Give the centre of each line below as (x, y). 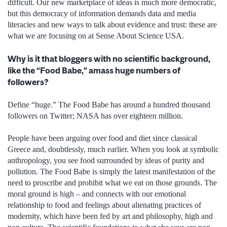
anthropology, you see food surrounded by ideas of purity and (106, 161)
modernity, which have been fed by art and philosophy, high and (110, 216)
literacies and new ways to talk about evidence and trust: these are (112, 25)
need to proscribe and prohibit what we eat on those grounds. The (112, 183)
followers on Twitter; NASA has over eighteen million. (95, 116)
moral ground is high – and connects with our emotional (97, 194)
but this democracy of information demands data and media (102, 14)
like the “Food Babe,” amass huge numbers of (94, 70)
